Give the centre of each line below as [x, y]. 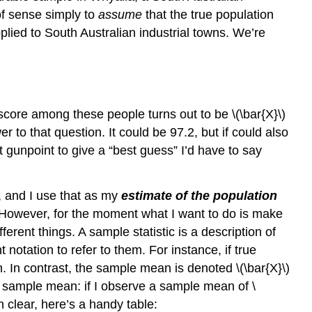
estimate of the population [199, 195]
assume [120, 15]
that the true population [208, 15]
